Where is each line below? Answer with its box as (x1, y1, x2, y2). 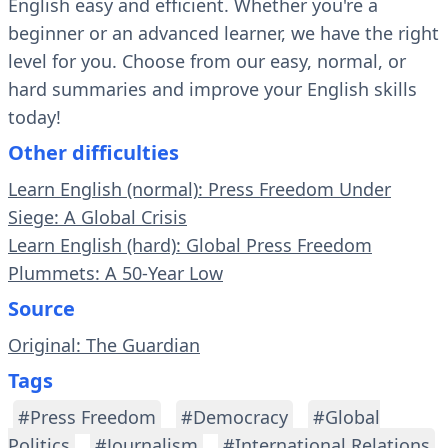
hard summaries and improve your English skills (8, 77, 417, 102)
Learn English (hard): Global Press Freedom (8, 233, 372, 258)
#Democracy (181, 405, 288, 430)
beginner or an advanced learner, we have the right (8, 21, 439, 46)
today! (8, 105, 61, 130)
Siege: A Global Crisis (8, 205, 187, 230)
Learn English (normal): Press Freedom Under (8, 177, 391, 202)
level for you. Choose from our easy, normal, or (8, 49, 406, 74)
